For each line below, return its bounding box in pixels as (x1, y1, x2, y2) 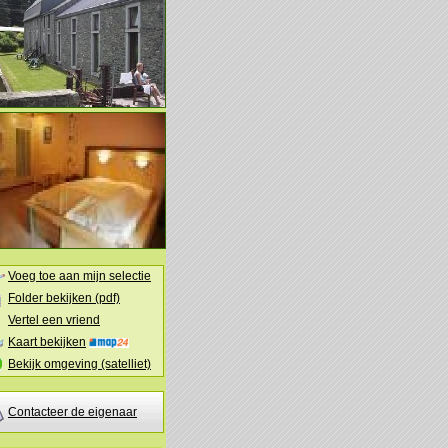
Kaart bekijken (8, 335, 86, 350)
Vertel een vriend (8, 313, 100, 328)
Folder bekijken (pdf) (8, 291, 120, 306)
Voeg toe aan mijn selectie (8, 269, 151, 284)
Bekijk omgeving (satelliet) (8, 357, 151, 372)
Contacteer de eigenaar (8, 405, 137, 419)
